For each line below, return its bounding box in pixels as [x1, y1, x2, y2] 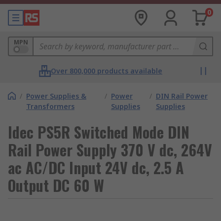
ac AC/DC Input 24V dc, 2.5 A [8, 156, 184, 179]
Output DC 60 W [8, 174, 104, 196]
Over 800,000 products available [51, 66, 162, 75]
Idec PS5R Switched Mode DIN [8, 121, 189, 143]
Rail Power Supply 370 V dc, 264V [8, 139, 212, 161]
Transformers [26, 102, 74, 111]
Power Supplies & [26, 91, 86, 101]
